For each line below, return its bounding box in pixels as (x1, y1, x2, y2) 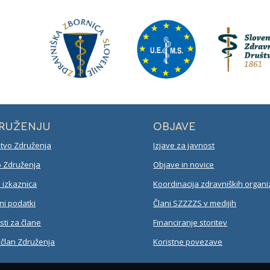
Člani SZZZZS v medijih (153, 197, 237, 209)
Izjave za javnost (153, 139, 215, 151)
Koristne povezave (153, 236, 223, 247)
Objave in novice (153, 159, 215, 170)
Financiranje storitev (153, 216, 228, 228)
